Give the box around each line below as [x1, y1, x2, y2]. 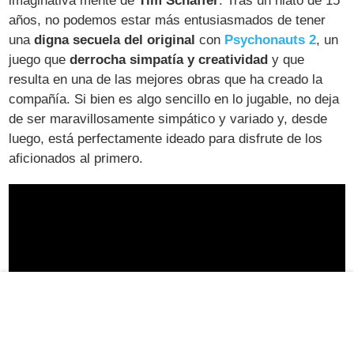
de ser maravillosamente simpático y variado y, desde [9, 111, 328, 126]
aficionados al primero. [9, 150, 144, 166]
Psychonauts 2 [224, 32, 317, 47]
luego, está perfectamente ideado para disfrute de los [9, 130, 323, 146]
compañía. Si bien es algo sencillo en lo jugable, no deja [9, 91, 340, 107]
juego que [9, 51, 70, 67]
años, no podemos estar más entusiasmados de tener [9, 12, 326, 28]
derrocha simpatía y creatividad [70, 51, 269, 67]
